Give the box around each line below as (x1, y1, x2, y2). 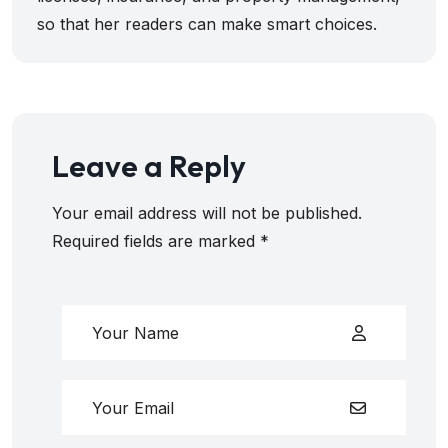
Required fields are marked (52, 231, 260, 252)
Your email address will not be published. (52, 203, 362, 224)
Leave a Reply (52, 147, 246, 186)
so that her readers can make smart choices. (37, 14, 377, 35)
